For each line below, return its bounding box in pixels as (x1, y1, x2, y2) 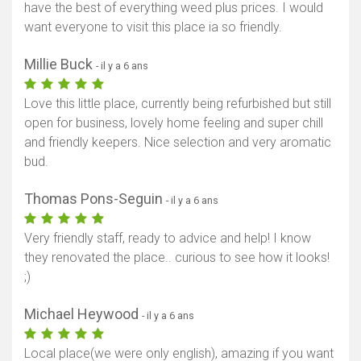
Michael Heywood (24, 305, 142, 322)
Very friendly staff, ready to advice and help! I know (24, 230, 311, 246)
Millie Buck (24, 55, 96, 73)
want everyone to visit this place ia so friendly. (24, 19, 282, 35)
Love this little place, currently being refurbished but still (24, 95, 331, 111)
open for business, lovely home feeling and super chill (24, 114, 323, 131)
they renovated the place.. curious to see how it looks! (24, 249, 330, 265)
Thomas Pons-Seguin (24, 189, 166, 207)
